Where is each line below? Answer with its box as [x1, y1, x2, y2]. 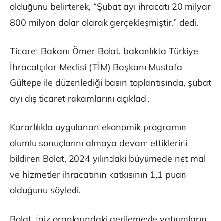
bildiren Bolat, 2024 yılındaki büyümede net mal [10, 153, 206, 165]
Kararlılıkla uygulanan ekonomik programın [10, 121, 186, 133]
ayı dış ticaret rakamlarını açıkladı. [10, 93, 150, 105]
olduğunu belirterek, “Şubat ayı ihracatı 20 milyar [10, 1, 211, 13]
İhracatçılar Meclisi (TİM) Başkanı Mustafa [10, 61, 182, 73]
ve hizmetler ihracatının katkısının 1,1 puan [10, 169, 186, 181]
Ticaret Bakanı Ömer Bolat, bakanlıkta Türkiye [10, 45, 198, 57]
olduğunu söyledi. [10, 184, 81, 196]
